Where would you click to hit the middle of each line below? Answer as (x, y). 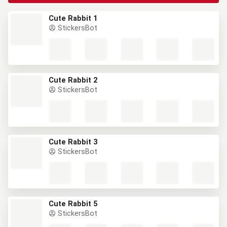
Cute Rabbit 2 (73, 80)
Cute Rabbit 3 (73, 142)
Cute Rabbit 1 (73, 18)
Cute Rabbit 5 (73, 204)
